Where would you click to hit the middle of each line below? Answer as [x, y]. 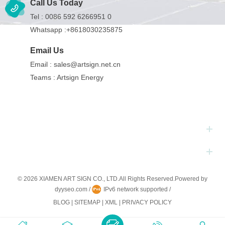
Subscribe [23, 152]
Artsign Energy [80, 77]
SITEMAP [87, 202]
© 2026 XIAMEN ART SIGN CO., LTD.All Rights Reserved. [96, 179]
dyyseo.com [72, 189]
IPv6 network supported [135, 189]
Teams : [43, 77]
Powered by [191, 179]
